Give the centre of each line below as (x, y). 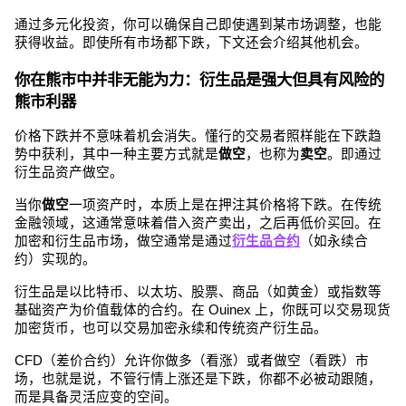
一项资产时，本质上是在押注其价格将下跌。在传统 (225, 204)
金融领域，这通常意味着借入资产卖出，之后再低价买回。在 (198, 222)
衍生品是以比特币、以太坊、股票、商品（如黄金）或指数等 (198, 291)
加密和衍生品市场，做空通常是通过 (123, 241)
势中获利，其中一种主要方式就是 (116, 154)
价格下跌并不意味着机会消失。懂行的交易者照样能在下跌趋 (198, 135)
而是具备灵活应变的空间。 (96, 396)
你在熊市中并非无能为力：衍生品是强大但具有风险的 (199, 79)
